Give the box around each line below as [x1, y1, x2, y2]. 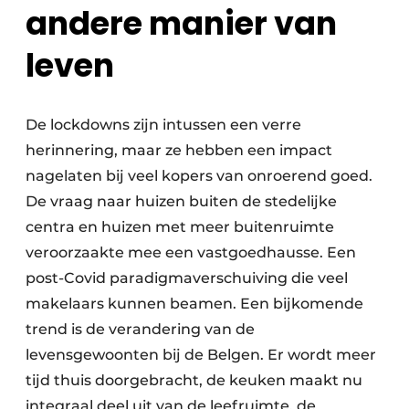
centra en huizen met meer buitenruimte [26, 218, 334, 236]
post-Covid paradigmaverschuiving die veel [26, 269, 348, 288]
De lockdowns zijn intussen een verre [26, 116, 301, 134]
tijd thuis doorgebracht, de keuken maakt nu [26, 372, 362, 390]
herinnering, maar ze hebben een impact [26, 142, 332, 160]
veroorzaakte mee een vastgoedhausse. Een [26, 244, 356, 262]
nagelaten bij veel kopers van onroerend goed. [26, 167, 372, 185]
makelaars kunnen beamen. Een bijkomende [26, 295, 363, 313]
